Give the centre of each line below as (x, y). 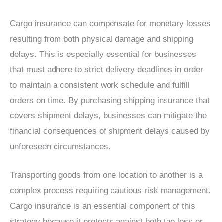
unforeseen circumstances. (60, 146)
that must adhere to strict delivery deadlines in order (107, 69)
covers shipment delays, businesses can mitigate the (108, 115)
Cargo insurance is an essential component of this (103, 206)
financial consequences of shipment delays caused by (110, 131)
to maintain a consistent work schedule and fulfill (100, 85)
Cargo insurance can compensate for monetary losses (110, 23)
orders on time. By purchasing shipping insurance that (110, 100)
